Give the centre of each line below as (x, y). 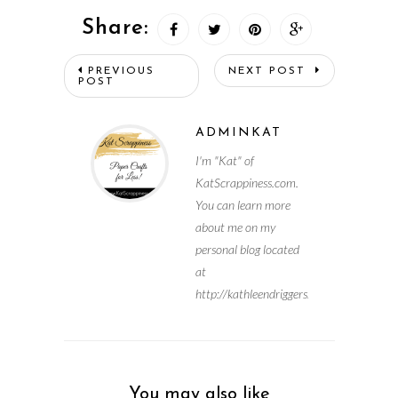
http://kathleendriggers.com (263, 293)
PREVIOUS (121, 71)
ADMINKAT (238, 132)
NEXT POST (269, 71)
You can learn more (243, 204)
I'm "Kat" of (224, 160)
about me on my (235, 227)
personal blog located (247, 249)
